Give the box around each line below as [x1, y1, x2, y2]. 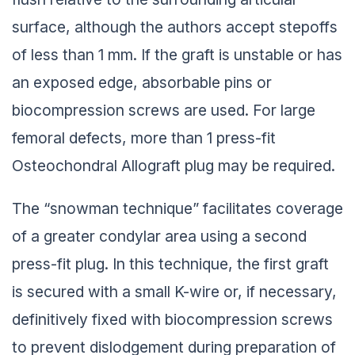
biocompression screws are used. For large [12, 97, 315, 117]
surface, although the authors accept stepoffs [12, 14, 338, 34]
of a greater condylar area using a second [12, 223, 307, 243]
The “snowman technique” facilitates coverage [12, 196, 343, 216]
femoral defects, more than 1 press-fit [12, 125, 276, 145]
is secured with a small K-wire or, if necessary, [12, 279, 337, 299]
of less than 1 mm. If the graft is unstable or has [12, 42, 342, 62]
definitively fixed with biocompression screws [12, 307, 333, 326]
